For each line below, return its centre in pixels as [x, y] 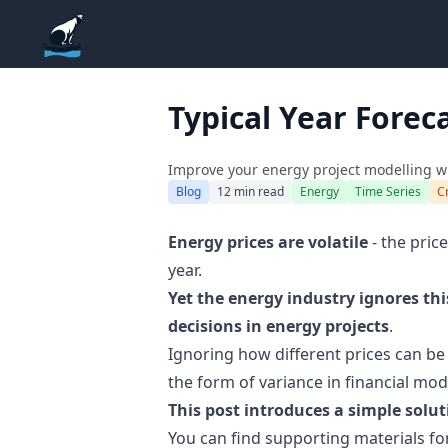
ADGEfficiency [140, 36]
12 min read [250, 191]
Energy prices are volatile [268, 242]
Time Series [388, 191]
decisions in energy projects [278, 326]
